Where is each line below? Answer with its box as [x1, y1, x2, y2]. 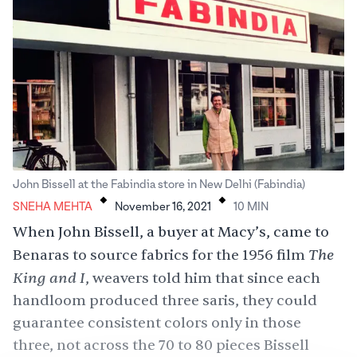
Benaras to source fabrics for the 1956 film [13, 245, 308, 265]
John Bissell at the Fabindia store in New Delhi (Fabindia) [13, 178, 305, 191]
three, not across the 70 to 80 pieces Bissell [13, 335, 309, 355]
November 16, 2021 [115, 200, 211, 214]
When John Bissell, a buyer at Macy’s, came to [13, 222, 329, 241]
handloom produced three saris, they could [13, 291, 317, 310]
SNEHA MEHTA [13, 200, 92, 214]
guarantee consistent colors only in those [13, 313, 301, 332]
